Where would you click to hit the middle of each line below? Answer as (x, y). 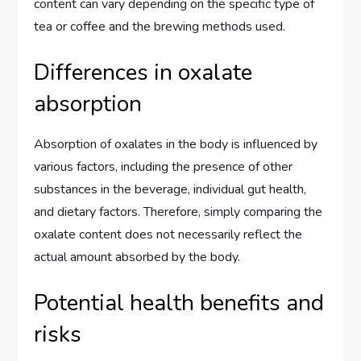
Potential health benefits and (179, 303)
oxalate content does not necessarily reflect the (168, 234)
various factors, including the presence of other (164, 166)
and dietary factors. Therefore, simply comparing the (178, 212)
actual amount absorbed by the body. (137, 257)
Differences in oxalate (143, 72)
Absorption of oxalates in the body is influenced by (176, 144)
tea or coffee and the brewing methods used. (160, 26)
